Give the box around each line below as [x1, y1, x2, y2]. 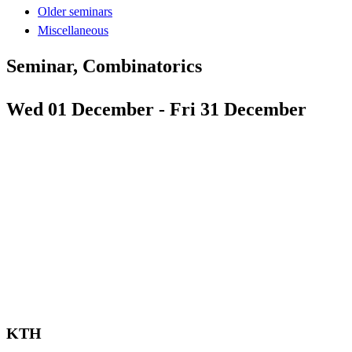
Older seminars [38, 4, 112, 18]
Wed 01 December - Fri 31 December [6, 98, 306, 119]
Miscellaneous [38, 23, 108, 37]
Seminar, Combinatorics [6, 55, 202, 76]
